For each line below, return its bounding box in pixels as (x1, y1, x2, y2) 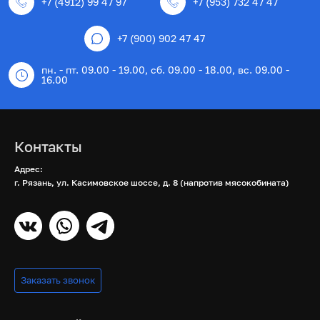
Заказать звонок (21, 274, 95, 286)
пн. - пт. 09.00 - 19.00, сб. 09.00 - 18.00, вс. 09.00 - (41, 64, 289, 76)
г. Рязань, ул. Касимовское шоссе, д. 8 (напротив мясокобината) (14, 177, 289, 188)
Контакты (14, 138, 82, 155)
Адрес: (14, 164, 43, 174)
